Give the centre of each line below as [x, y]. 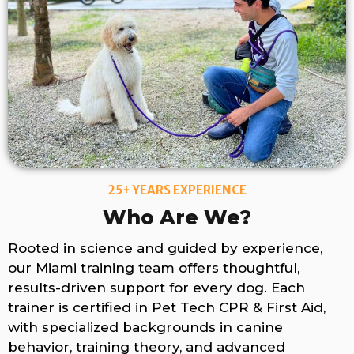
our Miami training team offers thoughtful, [154, 267]
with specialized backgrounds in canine [145, 327]
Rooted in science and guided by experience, [165, 248]
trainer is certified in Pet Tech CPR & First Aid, [167, 307]
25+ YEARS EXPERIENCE [177, 190]
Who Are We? [177, 217]
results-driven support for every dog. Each [156, 287]
